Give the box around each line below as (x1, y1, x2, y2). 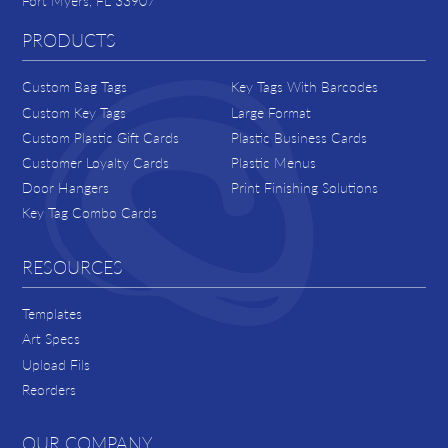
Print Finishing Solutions (231, 178, 379, 198)
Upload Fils (22, 354, 90, 374)
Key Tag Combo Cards (22, 203, 157, 223)
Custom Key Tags (22, 102, 126, 122)
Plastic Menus (231, 152, 317, 172)
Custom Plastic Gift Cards (22, 127, 179, 147)
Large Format (231, 102, 312, 122)
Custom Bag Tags (22, 77, 127, 97)
